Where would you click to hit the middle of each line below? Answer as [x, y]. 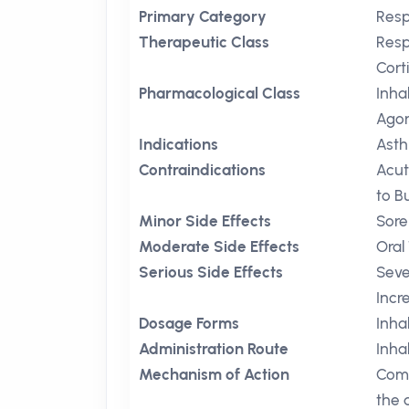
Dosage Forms [189, 323]
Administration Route [214, 349]
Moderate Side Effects [219, 246]
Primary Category [203, 16]
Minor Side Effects [205, 221]
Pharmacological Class [220, 93]
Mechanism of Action [214, 374]
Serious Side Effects [211, 272]
